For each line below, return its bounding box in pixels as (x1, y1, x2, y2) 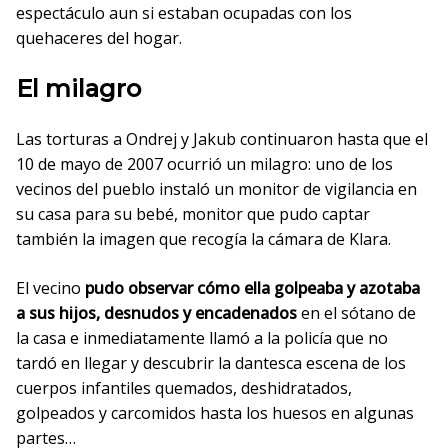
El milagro (16, 73, 141, 103)
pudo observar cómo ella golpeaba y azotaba (85, 276, 420, 299)
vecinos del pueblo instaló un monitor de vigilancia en (16, 177, 417, 200)
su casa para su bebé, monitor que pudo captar (16, 202, 370, 225)
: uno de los (308, 152, 393, 175)
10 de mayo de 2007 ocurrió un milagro (16, 152, 308, 175)
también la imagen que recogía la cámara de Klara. (16, 227, 391, 250)
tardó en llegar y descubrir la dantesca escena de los (16, 351, 406, 374)
